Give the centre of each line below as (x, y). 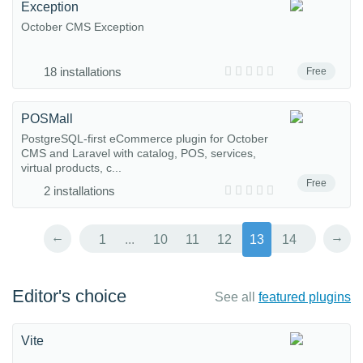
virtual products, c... (71, 168)
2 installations (79, 191)
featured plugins (305, 297)
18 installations (83, 72)
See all (237, 297)
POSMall (47, 119)
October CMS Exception (83, 27)
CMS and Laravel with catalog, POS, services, (139, 153)
